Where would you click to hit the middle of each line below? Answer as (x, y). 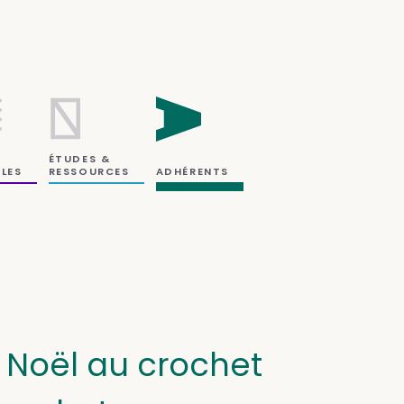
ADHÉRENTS (192, 171)
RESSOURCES (89, 171)
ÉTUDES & (79, 158)
